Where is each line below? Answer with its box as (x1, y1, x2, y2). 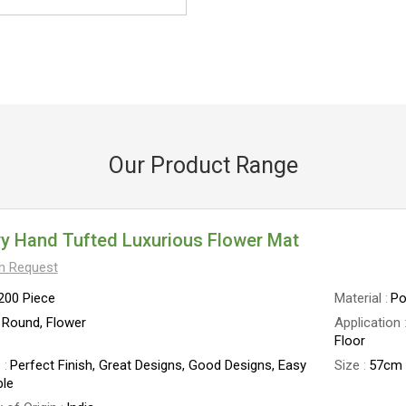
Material (334, 290, 382, 306)
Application (334, 314, 401, 331)
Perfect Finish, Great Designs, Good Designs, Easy (9, 357, 306, 373)
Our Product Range (108, 152, 298, 179)
